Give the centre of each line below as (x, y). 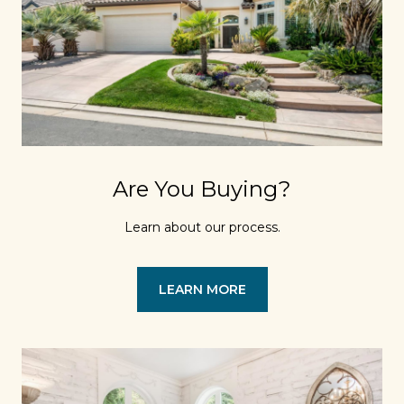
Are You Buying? (202, 189)
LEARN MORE (202, 290)
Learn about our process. (202, 228)
